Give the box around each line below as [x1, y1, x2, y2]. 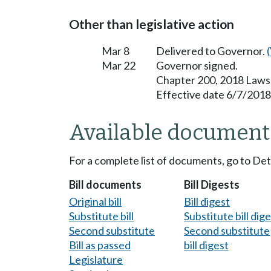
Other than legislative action [69, 16, 234, 32]
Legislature [69, 252, 123, 266]
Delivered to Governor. [156, 44, 267, 57]
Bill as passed [69, 238, 131, 252]
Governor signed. [156, 58, 238, 72]
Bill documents [69, 178, 142, 192]
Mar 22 [102, 58, 135, 72]
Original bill [69, 194, 122, 208]
